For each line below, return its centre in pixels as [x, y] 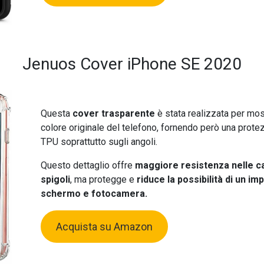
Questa [55, 114]
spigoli [55, 180]
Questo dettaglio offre [88, 166]
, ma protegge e [103, 180]
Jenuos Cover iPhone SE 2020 [132, 64]
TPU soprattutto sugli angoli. [99, 142]
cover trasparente [113, 114]
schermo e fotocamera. [94, 194]
